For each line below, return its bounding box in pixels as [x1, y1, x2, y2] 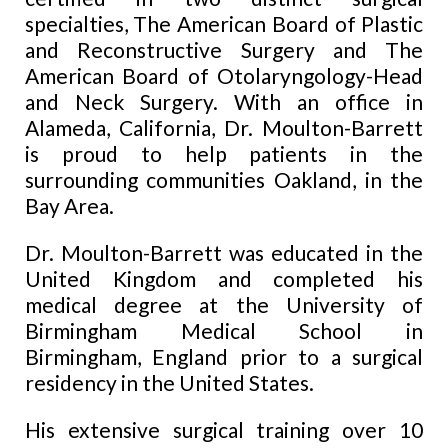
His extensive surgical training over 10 [24, 417, 424, 443]
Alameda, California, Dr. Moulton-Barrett [24, 115, 424, 141]
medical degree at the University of [24, 292, 424, 318]
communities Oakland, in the [137, 167, 424, 193]
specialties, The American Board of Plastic [24, 11, 424, 37]
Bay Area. [24, 193, 114, 219]
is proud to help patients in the [24, 141, 424, 167]
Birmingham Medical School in [24, 318, 424, 344]
